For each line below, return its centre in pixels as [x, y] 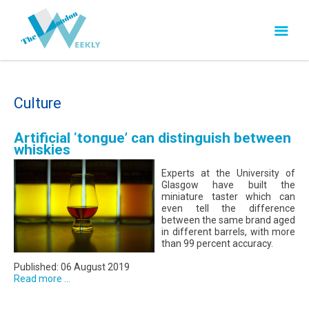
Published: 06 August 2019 [72, 267]
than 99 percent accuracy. [217, 243]
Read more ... [42, 279]
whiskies [42, 150]
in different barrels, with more [228, 232]
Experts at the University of [228, 173]
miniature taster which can [228, 197]
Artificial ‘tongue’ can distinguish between [152, 138]
